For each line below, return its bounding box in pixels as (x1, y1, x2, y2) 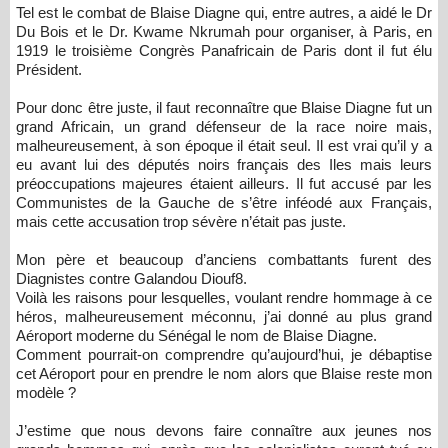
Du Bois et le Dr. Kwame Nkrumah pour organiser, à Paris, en (16, 23, 432, 40)
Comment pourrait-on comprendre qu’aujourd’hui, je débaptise (16, 346, 432, 363)
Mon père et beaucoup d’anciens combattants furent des (16, 251, 432, 268)
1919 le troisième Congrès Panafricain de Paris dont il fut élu (16, 42, 432, 59)
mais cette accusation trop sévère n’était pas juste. (16, 213, 350, 230)
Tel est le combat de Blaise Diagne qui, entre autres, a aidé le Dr (16, 4, 432, 21)
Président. (16, 61, 86, 78)
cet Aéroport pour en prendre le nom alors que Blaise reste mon (16, 365, 432, 382)
